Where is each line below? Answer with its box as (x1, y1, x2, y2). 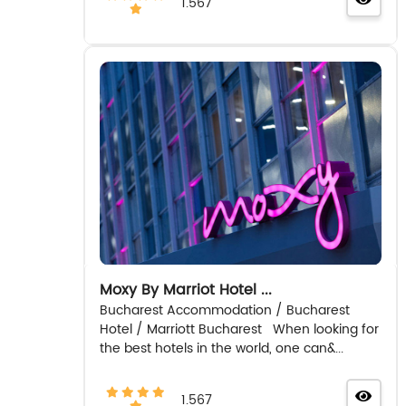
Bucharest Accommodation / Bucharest (99, 299, 350, 321)
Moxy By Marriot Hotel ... (99, 277, 272, 302)
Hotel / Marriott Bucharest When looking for (99, 318, 379, 340)
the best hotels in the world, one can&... (99, 337, 343, 359)
